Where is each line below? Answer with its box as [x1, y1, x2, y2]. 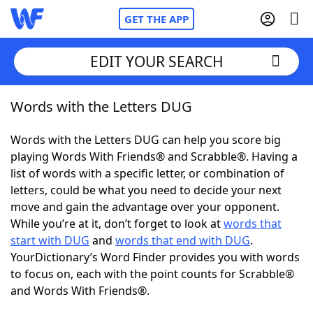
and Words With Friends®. [10, 283, 150, 298]
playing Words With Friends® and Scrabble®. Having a [10, 149, 298, 164]
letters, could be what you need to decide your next [10, 182, 282, 198]
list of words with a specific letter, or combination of [10, 166, 284, 181]
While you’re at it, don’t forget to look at [10, 216, 224, 231]
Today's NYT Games [38, 251, 145, 266]
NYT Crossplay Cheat [38, 174, 147, 189]
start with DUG [10, 233, 89, 248]
